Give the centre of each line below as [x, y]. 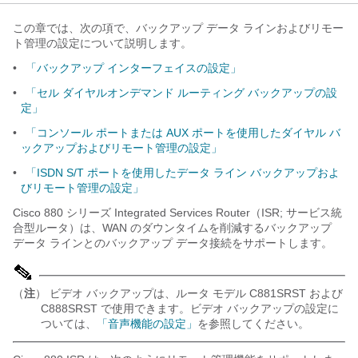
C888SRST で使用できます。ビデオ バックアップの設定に [190, 308]
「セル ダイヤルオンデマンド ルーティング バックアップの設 [181, 93]
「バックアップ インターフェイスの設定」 [133, 68]
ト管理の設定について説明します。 [102, 43]
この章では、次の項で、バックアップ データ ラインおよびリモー [178, 28]
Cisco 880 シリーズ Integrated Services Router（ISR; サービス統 [177, 213]
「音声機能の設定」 [147, 324]
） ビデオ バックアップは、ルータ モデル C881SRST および [189, 293]
